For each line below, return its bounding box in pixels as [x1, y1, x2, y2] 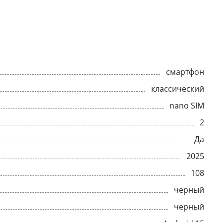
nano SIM [169, 100, 204, 111]
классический [151, 83, 204, 94]
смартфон [166, 66, 204, 77]
